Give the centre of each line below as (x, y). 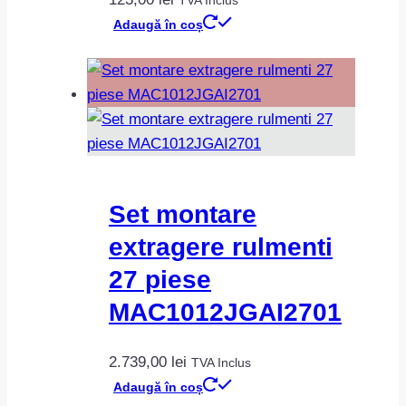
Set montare (183, 214)
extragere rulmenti (221, 246)
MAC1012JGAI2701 (225, 312)
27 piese (160, 279)
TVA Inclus (221, 363)
